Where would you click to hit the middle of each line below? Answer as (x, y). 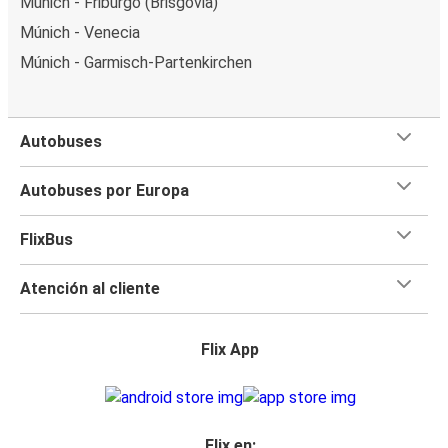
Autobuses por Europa (104, 190)
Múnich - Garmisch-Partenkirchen (136, 62)
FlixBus (46, 239)
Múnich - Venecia (80, 32)
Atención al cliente (90, 288)
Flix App (230, 349)
